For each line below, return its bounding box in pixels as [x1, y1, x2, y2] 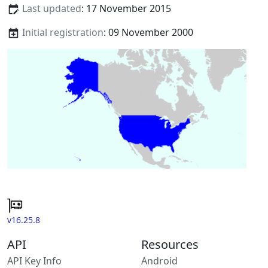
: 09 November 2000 [103, 26, 193, 39]
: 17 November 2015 [81, 2, 171, 16]
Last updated [22, 2, 81, 16]
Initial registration [22, 26, 103, 39]
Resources [141, 236, 199, 252]
